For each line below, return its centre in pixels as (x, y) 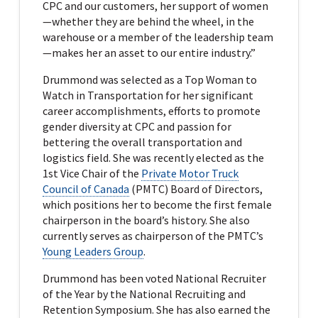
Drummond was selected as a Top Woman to (149, 79)
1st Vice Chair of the (92, 173)
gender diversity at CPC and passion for (137, 126)
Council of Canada (86, 188)
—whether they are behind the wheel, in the (148, 21)
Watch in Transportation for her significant (148, 95)
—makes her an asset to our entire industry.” (149, 52)
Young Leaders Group (93, 251)
